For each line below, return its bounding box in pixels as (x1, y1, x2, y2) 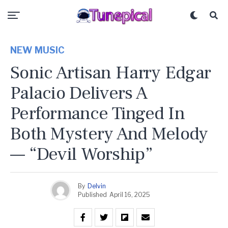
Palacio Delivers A (10, 81, 148, 105)
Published (77, 190, 107, 198)
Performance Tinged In (10, 102, 185, 125)
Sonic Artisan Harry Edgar (10, 61, 211, 84)
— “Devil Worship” (10, 142, 153, 166)
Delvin (87, 182, 106, 190)
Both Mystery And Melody (10, 122, 208, 146)
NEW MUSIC (10, 45, 65, 55)
